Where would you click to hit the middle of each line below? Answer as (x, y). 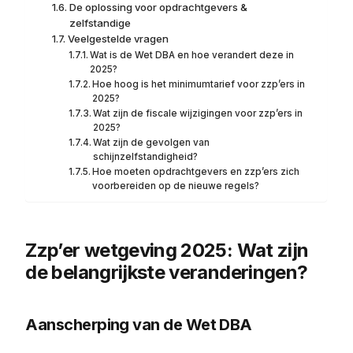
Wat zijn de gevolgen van (152, 143)
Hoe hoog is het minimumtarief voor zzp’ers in (199, 84)
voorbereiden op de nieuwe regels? (176, 186)
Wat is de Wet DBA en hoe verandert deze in (192, 55)
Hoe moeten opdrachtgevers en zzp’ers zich (196, 172)
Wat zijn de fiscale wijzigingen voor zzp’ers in (198, 113)
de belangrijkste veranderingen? (167, 272)
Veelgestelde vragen (118, 39)
